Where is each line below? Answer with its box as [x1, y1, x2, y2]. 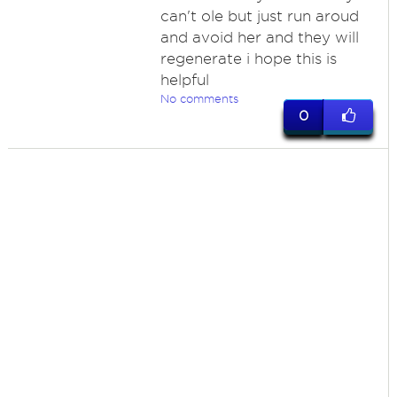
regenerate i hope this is [160, 51, 337, 66]
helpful [160, 72, 209, 88]
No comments [160, 92, 238, 105]
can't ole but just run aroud [160, 8, 359, 24]
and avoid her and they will [160, 29, 359, 45]
